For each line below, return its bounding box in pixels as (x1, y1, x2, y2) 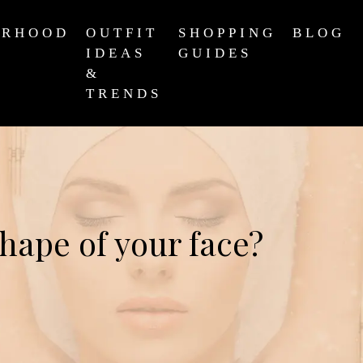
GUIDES (178, 45, 252, 61)
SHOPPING (178, 25, 276, 41)
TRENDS (86, 86, 162, 101)
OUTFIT (86, 25, 158, 41)
